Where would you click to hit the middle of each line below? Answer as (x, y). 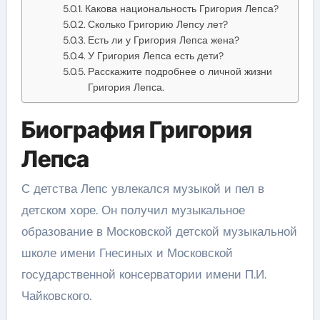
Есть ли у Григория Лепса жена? (163, 40)
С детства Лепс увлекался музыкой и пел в (142, 189)
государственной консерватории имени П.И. (144, 274)
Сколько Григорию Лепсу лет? (157, 24)
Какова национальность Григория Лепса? (181, 8)
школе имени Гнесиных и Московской (127, 253)
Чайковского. (56, 296)
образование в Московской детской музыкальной (159, 231)
